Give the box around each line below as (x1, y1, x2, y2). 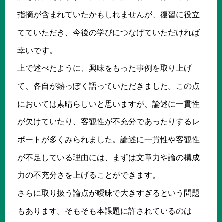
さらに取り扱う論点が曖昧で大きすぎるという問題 (17, 188, 200, 197)
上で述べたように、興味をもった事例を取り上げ (17, 63, 192, 72)
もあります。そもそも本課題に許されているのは (17, 206, 192, 215)
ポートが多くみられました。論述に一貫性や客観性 (17, 135, 200, 144)
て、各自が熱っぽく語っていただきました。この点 (17, 81, 200, 90)
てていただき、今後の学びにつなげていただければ (17, 28, 200, 37)
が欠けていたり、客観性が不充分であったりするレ (17, 117, 200, 126)
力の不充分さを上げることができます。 (17, 170, 160, 179)
